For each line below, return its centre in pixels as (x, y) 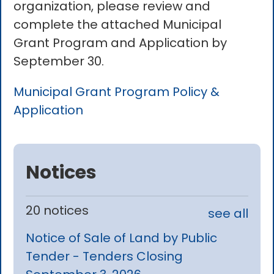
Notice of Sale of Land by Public (122, 238)
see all (228, 213)
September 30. (61, 61)
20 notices (57, 210)
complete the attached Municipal (118, 25)
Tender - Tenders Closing (105, 256)
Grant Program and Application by (120, 43)
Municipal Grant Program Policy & (117, 92)
